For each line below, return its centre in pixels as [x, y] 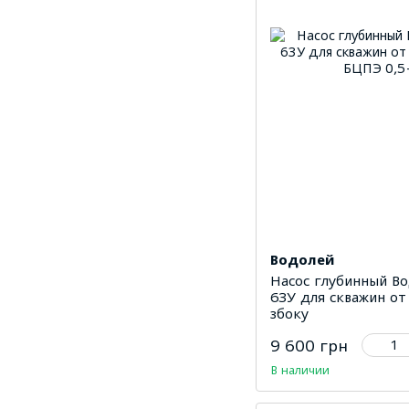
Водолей [302, 259]
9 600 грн [309, 346]
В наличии [300, 369]
